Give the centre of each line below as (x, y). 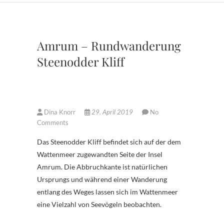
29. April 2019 (112, 112)
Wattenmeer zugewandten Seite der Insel (100, 154)
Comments (53, 122)
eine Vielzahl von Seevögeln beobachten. (99, 204)
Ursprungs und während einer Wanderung (102, 179)
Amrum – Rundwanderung (109, 45)
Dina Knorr (60, 112)
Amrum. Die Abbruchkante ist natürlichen (102, 166)
